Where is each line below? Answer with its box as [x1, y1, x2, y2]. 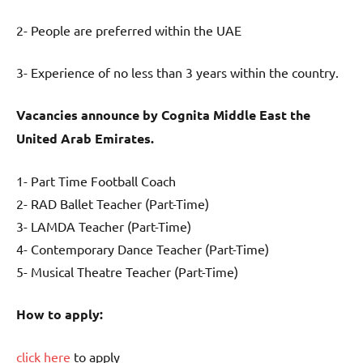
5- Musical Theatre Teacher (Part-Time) [16, 263, 238, 280]
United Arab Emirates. [16, 130, 154, 147]
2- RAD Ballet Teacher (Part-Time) [16, 195, 209, 212]
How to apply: [16, 305, 103, 323]
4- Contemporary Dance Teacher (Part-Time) [16, 241, 269, 258]
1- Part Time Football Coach [16, 173, 176, 190]
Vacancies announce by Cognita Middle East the [16, 106, 310, 124]
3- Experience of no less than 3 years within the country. [16, 64, 339, 81]
